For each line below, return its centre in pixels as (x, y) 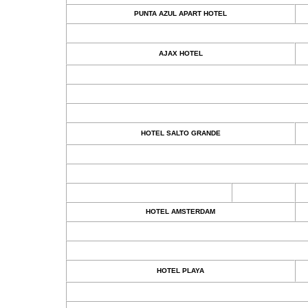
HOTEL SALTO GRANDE (180, 133)
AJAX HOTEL (180, 53)
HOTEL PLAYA (180, 271)
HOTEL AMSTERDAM (180, 211)
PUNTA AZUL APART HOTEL (180, 13)
